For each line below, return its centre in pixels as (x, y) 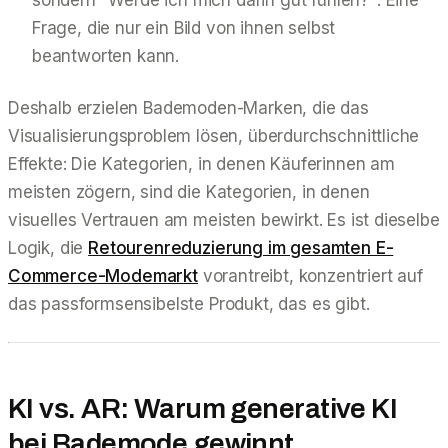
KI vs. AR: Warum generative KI (203, 408)
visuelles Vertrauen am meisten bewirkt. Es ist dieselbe (224, 219)
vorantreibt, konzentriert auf (310, 275)
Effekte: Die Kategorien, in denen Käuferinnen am (201, 163)
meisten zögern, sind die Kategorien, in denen (189, 191)
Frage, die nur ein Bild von (136, 27)
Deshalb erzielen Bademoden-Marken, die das (188, 107)
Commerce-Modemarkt (103, 275)
